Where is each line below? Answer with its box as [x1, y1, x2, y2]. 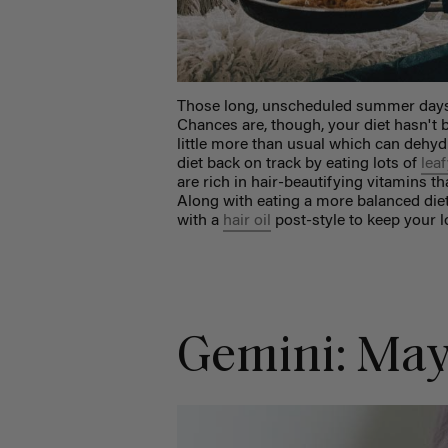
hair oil [223, 213, 272, 230]
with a [177, 213, 224, 230]
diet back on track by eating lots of [177, 156, 422, 173]
